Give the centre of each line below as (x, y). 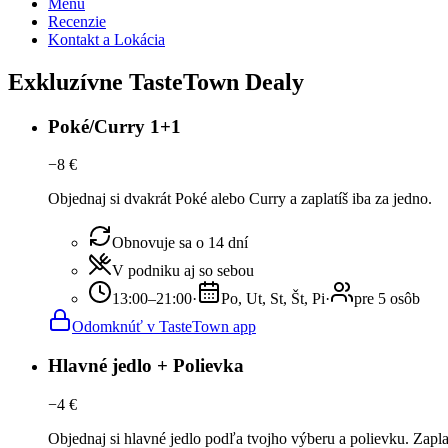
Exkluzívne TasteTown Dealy (156, 81)
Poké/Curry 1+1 (114, 126)
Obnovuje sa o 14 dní (180, 243)
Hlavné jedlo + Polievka (146, 366)
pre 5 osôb (387, 299)
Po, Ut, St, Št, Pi (273, 299)
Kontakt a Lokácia (106, 39)
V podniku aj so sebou (183, 271)
